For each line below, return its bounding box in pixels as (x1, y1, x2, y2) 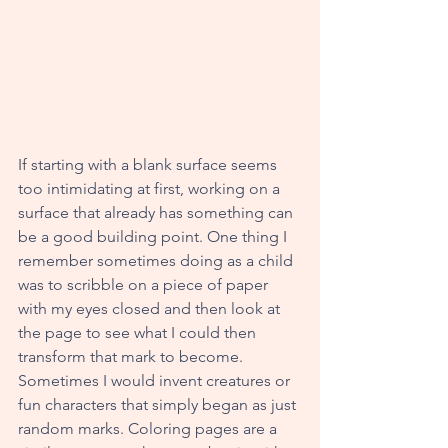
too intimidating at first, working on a (18, 178, 284, 198)
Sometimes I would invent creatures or (18, 370, 294, 390)
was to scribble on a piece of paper (18, 274, 272, 294)
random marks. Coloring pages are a (18, 418, 281, 438)
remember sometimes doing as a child (18, 250, 297, 270)
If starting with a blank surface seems (18, 154, 281, 174)
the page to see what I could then (18, 322, 260, 342)
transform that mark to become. (18, 346, 247, 366)
